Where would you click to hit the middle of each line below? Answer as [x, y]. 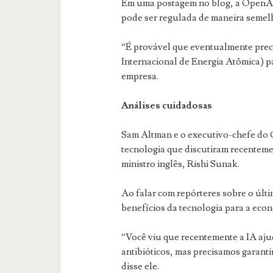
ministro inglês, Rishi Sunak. [181, 164]
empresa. [140, 76]
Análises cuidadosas [167, 105]
